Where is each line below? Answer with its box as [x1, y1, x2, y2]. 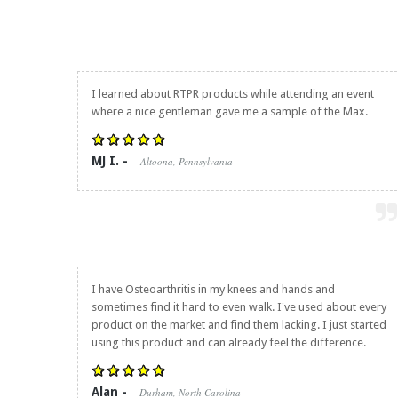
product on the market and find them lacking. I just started [92, 318, 386, 331]
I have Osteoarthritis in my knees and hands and [92, 283, 335, 296]
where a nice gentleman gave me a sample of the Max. [92, 105, 368, 118]
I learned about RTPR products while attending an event [92, 87, 374, 100]
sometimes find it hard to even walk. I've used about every [92, 300, 386, 314]
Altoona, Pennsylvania [140, 155, 233, 168]
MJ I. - [92, 154, 131, 168]
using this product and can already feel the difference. [92, 336, 366, 349]
